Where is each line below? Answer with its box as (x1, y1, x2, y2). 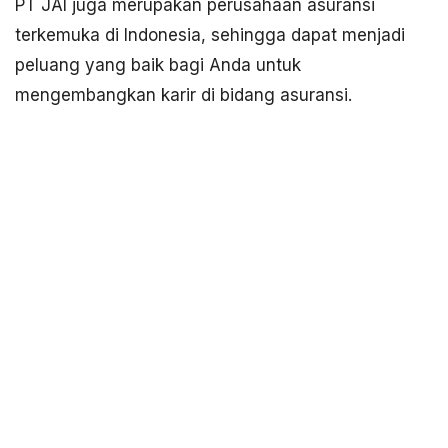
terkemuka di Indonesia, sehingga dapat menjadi (15, 25, 405, 46)
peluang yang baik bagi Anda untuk (15, 55, 301, 76)
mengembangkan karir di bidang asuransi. (15, 85, 352, 106)
